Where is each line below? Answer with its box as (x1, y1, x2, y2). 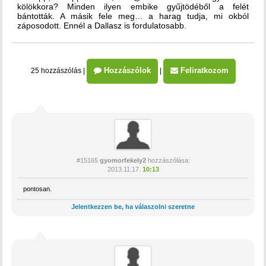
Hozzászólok (101, 66, 151, 75)
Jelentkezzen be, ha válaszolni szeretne (71, 202, 195, 210)
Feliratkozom (178, 66, 229, 75)
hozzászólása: (145, 156, 190, 164)
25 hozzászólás (30, 66, 81, 75)
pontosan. (23, 185, 52, 192)
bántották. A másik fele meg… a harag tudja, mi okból (17, 11, 249, 21)
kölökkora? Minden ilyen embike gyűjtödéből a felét (17, 2, 249, 11)
